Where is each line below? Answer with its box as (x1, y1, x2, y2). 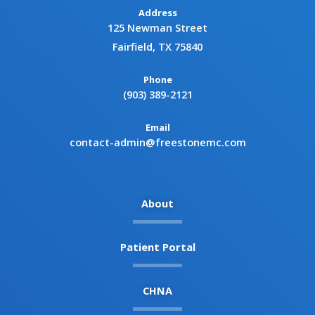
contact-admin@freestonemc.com (69, 135, 246, 149)
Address (138, 6, 177, 20)
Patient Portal (120, 240, 195, 254)
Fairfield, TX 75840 (112, 39, 202, 54)
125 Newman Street (108, 20, 207, 35)
